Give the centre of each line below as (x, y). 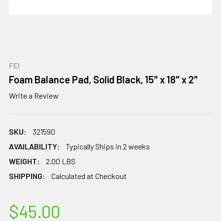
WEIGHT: (24, 161)
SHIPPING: (27, 176)
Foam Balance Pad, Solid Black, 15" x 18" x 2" (103, 79)
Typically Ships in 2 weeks (108, 146)
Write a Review (34, 95)
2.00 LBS (61, 161)
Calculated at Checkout (89, 176)
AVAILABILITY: (34, 146)
